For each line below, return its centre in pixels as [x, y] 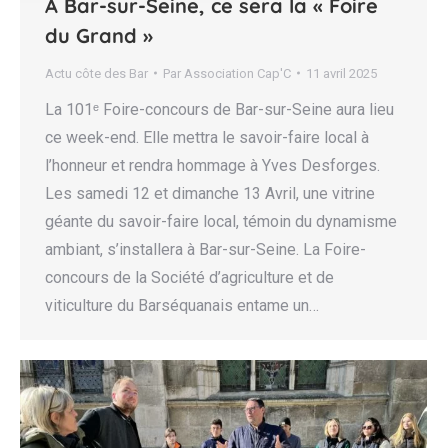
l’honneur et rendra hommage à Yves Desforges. [212, 165]
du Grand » [99, 35]
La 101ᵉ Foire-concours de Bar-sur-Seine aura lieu [219, 109]
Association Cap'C [237, 73]
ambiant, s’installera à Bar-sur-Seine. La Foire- [205, 249]
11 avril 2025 [341, 73]
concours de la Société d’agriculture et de [189, 277]
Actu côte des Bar [96, 73]
